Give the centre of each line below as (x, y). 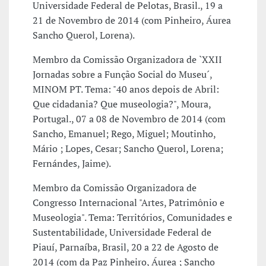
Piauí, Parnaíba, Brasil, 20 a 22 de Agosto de (126, 247)
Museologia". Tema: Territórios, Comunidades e (132, 218)
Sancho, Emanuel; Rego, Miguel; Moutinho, (124, 134)
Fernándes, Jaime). (72, 164)
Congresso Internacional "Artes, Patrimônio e (129, 203)
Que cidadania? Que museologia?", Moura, (122, 104)
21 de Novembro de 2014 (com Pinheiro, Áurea (132, 20)
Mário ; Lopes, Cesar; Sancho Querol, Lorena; (128, 149)
